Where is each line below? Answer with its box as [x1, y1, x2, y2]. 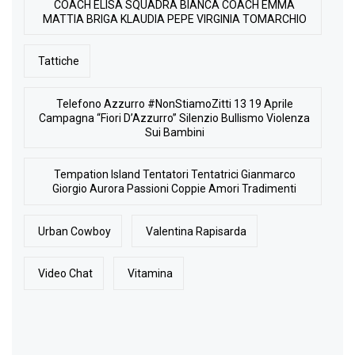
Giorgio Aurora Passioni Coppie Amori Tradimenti [52, 182, 297, 196]
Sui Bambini [144, 125, 204, 139]
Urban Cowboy [38, 224, 112, 238]
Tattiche [38, 55, 80, 68]
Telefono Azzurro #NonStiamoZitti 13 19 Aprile [55, 97, 293, 110]
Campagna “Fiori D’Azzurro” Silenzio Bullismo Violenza [39, 111, 311, 124]
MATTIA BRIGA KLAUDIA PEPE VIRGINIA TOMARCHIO [42, 12, 307, 25]
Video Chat [38, 267, 94, 281]
